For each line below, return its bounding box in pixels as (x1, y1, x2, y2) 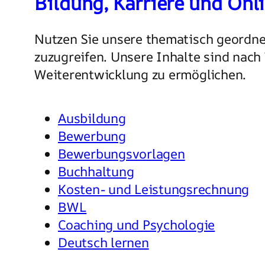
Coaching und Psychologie (58, 215, 215, 234)
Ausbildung (58, 109, 126, 127)
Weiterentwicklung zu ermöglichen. (34, 65, 247, 83)
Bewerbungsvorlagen (58, 144, 185, 163)
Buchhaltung (58, 162, 134, 180)
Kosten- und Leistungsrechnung (58, 180, 250, 198)
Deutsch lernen (58, 233, 149, 251)
